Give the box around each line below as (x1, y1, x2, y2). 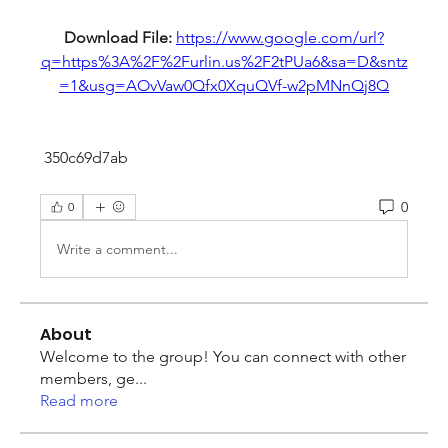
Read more (40, 391, 118, 410)
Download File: (64, 28, 176, 47)
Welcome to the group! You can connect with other (40, 347, 406, 366)
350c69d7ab (44, 148, 128, 167)
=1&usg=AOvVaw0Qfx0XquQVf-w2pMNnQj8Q (59, 76, 389, 95)
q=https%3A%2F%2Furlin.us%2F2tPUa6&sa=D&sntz (40, 52, 408, 71)
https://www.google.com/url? (176, 28, 384, 47)
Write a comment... (57, 239, 178, 258)
